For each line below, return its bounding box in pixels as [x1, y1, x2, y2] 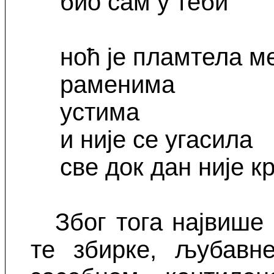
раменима [60, 71, 176, 98]
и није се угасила [60, 126, 253, 154]
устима [60, 98, 140, 126]
